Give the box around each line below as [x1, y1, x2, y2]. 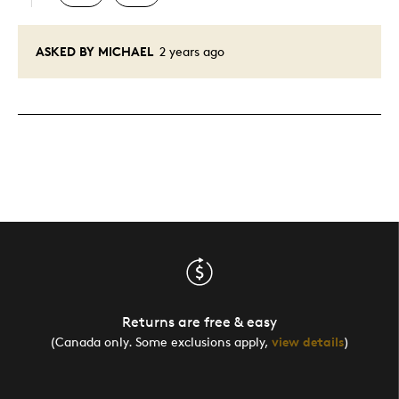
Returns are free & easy [122, 313, 277, 331]
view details [272, 334, 344, 350]
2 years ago [156, 44, 224, 60]
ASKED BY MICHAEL [36, 44, 153, 60]
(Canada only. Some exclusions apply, [50, 334, 272, 350]
